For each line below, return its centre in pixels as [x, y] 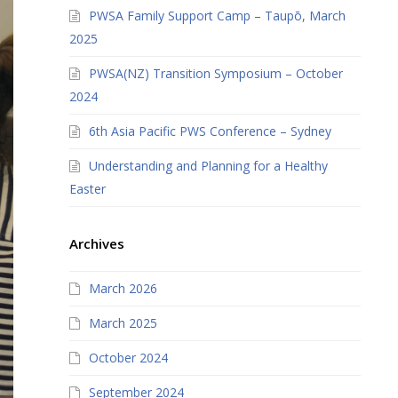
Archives [97, 243]
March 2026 [123, 288]
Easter [88, 189]
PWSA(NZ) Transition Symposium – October [216, 73]
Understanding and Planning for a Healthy [209, 166]
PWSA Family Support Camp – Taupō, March [218, 16]
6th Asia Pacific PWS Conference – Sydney [211, 131]
